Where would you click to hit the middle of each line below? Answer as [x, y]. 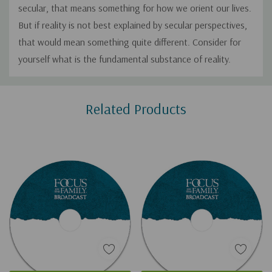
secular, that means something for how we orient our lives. [135, 8]
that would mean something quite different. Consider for [130, 42]
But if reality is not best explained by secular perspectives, [133, 25]
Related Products [136, 109]
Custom [36, 87]
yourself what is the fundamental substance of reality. [124, 59]
